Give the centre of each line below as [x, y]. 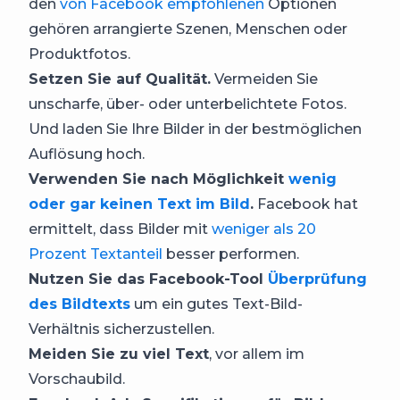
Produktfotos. [79, 54]
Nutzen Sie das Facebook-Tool [148, 279]
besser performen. [231, 254]
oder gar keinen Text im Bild [139, 204]
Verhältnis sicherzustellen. [121, 329]
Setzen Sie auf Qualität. [120, 79]
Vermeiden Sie [264, 79]
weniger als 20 [264, 229]
